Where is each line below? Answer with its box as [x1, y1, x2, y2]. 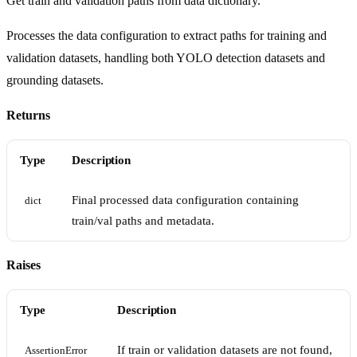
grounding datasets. [6, 73, 104, 88]
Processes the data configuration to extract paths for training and [6, 29, 327, 43]
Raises [6, 258, 41, 273]
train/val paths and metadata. [72, 214, 214, 228]
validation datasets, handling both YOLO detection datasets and [6, 51, 325, 65]
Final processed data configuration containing [72, 194, 299, 207]
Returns [6, 108, 50, 123]
